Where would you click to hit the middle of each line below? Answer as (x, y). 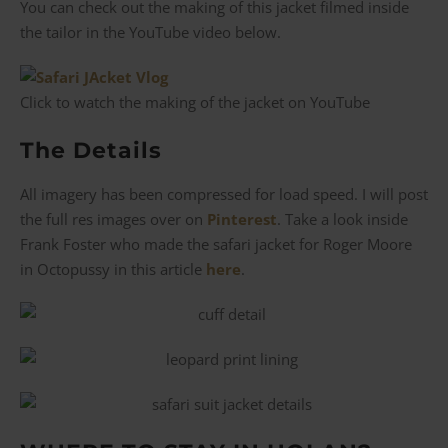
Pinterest (242, 219)
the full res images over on (113, 219)
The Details (91, 150)
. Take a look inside (342, 219)
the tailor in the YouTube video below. (150, 31)
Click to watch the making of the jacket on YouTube (195, 101)
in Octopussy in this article (113, 269)
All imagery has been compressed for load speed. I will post (224, 194)
